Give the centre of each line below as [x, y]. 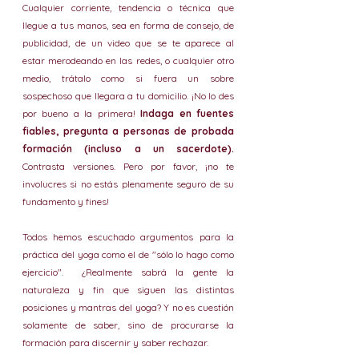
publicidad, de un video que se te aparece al [128, 43]
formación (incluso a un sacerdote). [128, 149]
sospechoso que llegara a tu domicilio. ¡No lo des [128, 96]
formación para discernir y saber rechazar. [117, 343]
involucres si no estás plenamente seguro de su [128, 184]
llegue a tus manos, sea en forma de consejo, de [128, 25]
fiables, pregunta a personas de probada [128, 131]
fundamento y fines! [67, 202]
